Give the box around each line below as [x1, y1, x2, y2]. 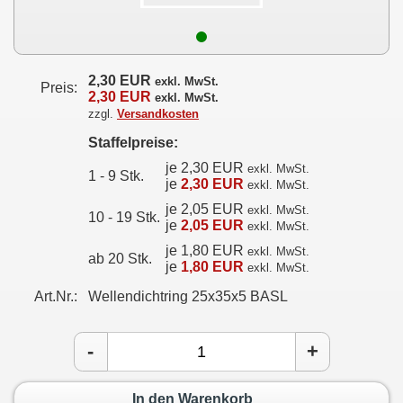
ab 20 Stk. [88, 251, 152, 266]
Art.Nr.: [34, 289, 77, 304]
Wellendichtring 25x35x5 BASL [88, 289, 288, 304]
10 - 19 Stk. [88, 210, 160, 225]
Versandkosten [117, 107, 199, 121]
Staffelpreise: [88, 135, 178, 150]
